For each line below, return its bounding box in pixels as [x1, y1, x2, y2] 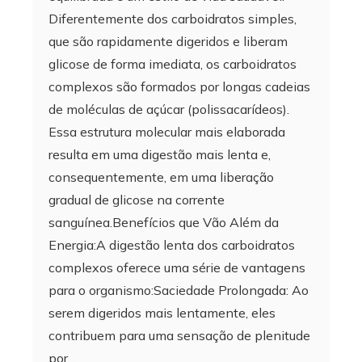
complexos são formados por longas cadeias [48, 78, 310, 95]
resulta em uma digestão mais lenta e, [48, 145, 271, 162]
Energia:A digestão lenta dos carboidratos [48, 236, 295, 253]
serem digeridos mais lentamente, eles [48, 304, 276, 321]
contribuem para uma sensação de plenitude [48, 326, 310, 343]
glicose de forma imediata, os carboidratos [48, 55, 297, 72]
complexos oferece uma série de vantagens [48, 259, 305, 276]
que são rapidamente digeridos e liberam [48, 32, 288, 49]
